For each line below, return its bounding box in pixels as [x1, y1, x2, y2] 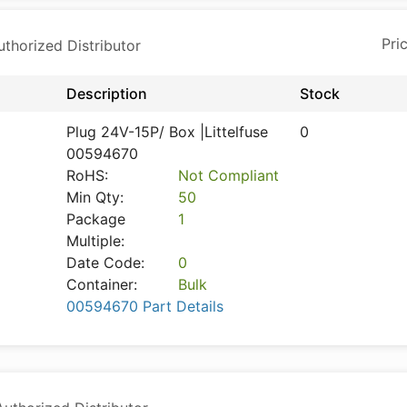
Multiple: [66, 232, 124, 250]
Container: [66, 275, 137, 293]
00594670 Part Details [66, 297, 223, 315]
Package [66, 210, 125, 228]
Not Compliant [177, 166, 279, 184]
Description [66, 84, 147, 103]
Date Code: [66, 253, 144, 272]
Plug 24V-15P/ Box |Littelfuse [66, 123, 268, 141]
